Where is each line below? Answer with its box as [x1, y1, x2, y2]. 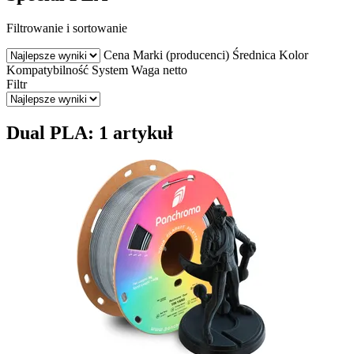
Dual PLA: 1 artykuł [6, 122, 173, 143]
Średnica [232, 47, 276, 62]
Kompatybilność [6, 62, 88, 77]
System [92, 62, 128, 77]
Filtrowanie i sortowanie [6, 21, 127, 35]
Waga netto [131, 62, 187, 77]
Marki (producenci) [133, 47, 229, 62]
